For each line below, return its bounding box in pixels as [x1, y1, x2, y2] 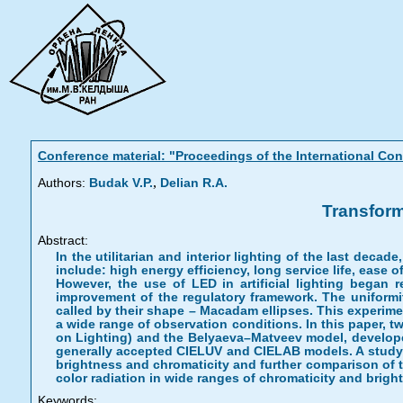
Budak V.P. [89, 176, 153, 190]
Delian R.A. [160, 176, 228, 190]
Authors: [38, 176, 85, 190]
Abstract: [38, 234, 88, 247]
